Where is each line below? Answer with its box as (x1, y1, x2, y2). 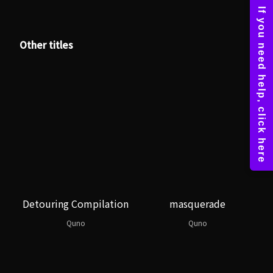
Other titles (19, 37, 73, 52)
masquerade (169, 196, 225, 211)
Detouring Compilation (23, 196, 129, 211)
